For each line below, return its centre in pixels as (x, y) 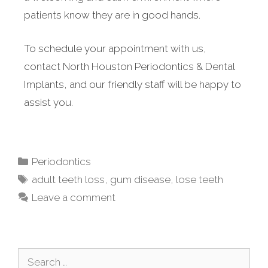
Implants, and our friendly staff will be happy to (133, 84)
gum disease (141, 180)
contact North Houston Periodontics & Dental (129, 66)
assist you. (48, 102)
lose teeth (200, 180)
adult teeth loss (68, 180)
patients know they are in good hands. (112, 15)
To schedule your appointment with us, (115, 48)
